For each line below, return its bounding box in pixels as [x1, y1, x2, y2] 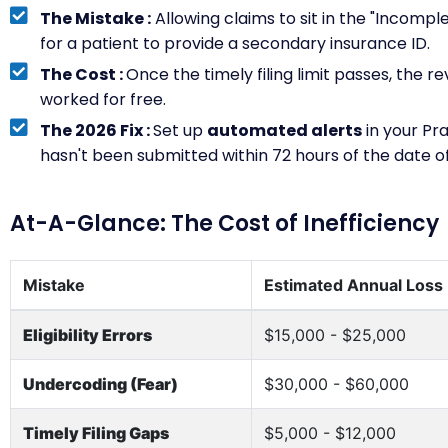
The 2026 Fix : [40, 119, 153, 142]
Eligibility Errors [23, 325, 152, 345]
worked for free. [40, 88, 166, 111]
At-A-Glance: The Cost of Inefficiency [10, 208, 439, 239]
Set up [153, 119, 207, 142]
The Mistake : [40, 7, 151, 30]
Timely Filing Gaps [23, 423, 169, 443]
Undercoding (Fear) [23, 374, 178, 394]
